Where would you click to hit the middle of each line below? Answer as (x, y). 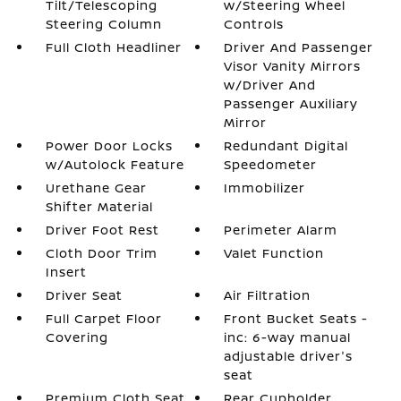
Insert (66, 272)
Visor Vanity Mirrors (293, 66)
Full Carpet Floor (103, 318)
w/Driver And (270, 85)
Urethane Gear (96, 188)
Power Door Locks (109, 145)
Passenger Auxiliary (291, 103)
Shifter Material (99, 206)
